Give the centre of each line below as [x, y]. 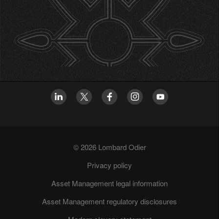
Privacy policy [109, 165]
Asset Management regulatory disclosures [109, 201]
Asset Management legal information [109, 183]
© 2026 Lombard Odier [109, 147]
